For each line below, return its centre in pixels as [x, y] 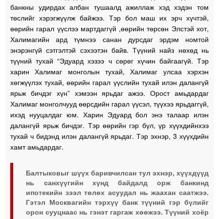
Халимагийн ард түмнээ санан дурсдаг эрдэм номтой [109, 39]
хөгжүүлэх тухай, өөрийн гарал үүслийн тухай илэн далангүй [109, 82]
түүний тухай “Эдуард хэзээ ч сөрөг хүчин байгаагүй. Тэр [109, 60]
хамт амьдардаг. [37, 146]
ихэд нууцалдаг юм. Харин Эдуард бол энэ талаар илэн [109, 114]
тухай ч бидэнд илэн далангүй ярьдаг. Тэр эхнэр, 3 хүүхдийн [109, 136]
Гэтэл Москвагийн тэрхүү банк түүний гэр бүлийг [117, 202]
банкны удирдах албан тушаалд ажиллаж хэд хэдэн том [109, 7]
